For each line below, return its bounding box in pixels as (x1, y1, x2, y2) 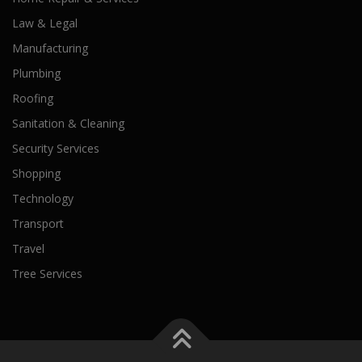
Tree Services (12, 265, 82, 281)
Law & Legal (12, 15, 78, 31)
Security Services (12, 140, 99, 156)
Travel (12, 240, 44, 256)
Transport (12, 215, 64, 231)
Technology (12, 190, 74, 206)
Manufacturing (12, 40, 88, 56)
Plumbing (12, 65, 61, 81)
